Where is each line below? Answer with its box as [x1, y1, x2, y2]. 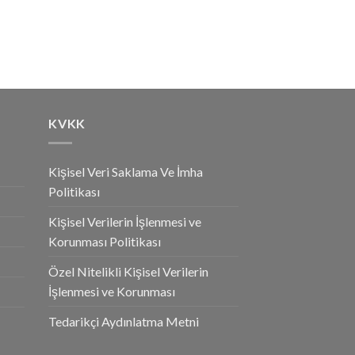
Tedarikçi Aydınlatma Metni [48, 313, 199, 329]
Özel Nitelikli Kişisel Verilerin [48, 263, 208, 279]
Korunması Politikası [48, 233, 161, 249]
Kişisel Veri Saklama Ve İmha [48, 163, 203, 179]
